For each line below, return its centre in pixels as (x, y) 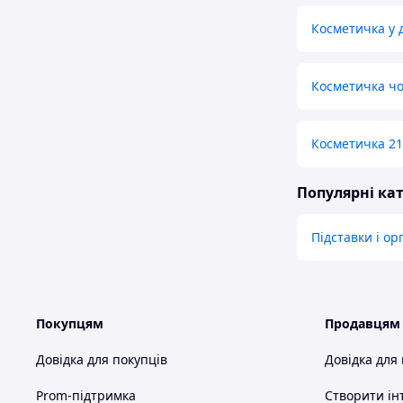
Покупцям (70, 324)
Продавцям (363, 324)
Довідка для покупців (102, 360)
